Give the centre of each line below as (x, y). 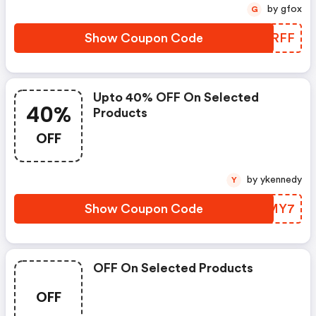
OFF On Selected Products (173, 268)
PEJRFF (271, 38)
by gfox (291, 9)
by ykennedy (281, 180)
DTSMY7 (267, 209)
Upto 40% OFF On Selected (176, 97)
